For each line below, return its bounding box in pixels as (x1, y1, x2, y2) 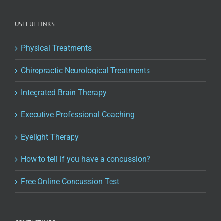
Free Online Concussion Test (21, 177, 119, 186)
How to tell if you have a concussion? (21, 154, 150, 164)
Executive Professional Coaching (21, 110, 135, 120)
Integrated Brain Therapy (21, 88, 107, 98)
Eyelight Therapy (21, 132, 79, 142)
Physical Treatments (21, 43, 92, 53)
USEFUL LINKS (15, 20, 55, 29)
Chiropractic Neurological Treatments (21, 66, 150, 75)
